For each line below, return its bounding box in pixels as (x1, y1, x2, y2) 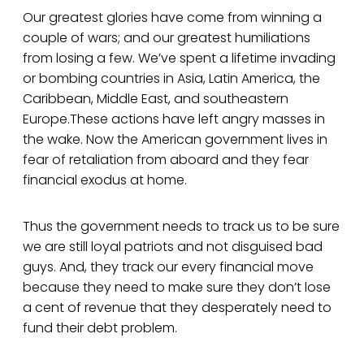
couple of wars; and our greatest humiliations (23, 28, 310, 48)
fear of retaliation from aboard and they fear (23, 150, 309, 170)
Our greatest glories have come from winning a (23, 8, 322, 28)
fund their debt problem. (23, 318, 177, 338)
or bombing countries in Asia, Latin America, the (23, 69, 320, 89)
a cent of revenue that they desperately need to (23, 298, 331, 318)
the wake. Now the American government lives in (23, 130, 327, 149)
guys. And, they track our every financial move (23, 258, 314, 277)
